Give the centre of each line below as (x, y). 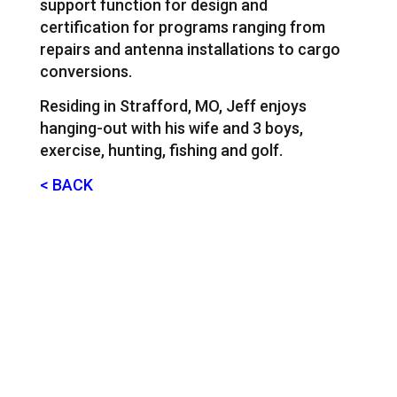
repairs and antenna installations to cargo (190, 49)
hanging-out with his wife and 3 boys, (171, 128)
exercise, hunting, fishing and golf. (161, 150)
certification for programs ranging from (182, 27)
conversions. (86, 71)
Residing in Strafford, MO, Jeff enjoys (173, 105)
